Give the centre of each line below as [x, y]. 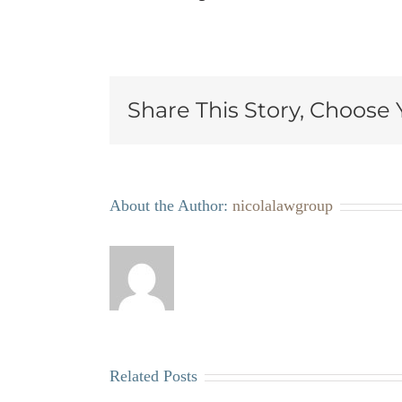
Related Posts [153, 376]
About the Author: [171, 205]
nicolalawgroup [283, 205]
